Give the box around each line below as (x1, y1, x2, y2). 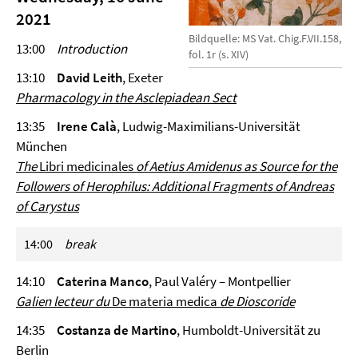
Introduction (57, 40, 127, 58)
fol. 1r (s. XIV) (189, 46, 249, 62)
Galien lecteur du (16, 292, 112, 310)
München (16, 137, 67, 155)
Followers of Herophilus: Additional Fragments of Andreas (16, 177, 334, 195)
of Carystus (16, 197, 79, 215)
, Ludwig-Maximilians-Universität (117, 117, 300, 135)
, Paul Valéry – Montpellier (149, 272, 291, 290)
